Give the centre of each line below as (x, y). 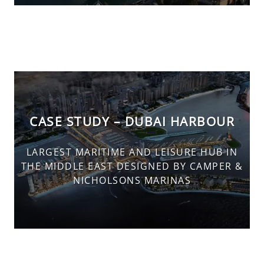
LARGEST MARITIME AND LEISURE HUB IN (132, 152)
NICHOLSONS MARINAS (132, 181)
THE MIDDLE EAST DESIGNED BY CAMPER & (132, 166)
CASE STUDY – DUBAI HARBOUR (132, 121)
